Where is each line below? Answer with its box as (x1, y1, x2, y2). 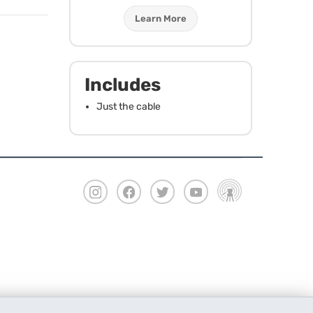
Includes (84, 73, 161, 96)
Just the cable (96, 100, 161, 112)
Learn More (134, 13, 187, 24)
